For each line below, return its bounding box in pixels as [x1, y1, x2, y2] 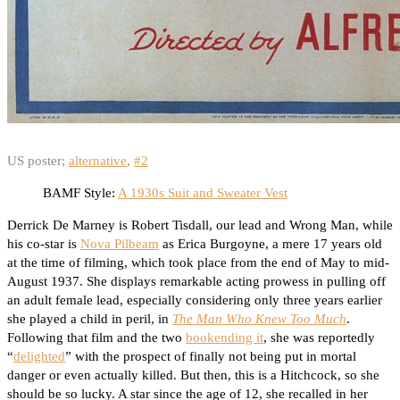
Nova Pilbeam [80, 237, 159, 252]
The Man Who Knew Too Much [172, 312, 346, 327]
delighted [13, 349, 65, 364]
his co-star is [7, 237, 80, 252]
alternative [69, 154, 127, 169]
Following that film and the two [7, 330, 186, 346]
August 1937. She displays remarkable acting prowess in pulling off [7, 274, 386, 289]
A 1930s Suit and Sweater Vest [118, 186, 287, 201]
